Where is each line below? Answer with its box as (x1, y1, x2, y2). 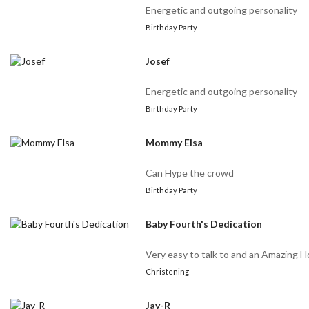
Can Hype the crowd (146, 167, 235, 179)
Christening (146, 267, 190, 277)
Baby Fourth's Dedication (146, 218, 263, 230)
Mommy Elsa (146, 137, 203, 149)
